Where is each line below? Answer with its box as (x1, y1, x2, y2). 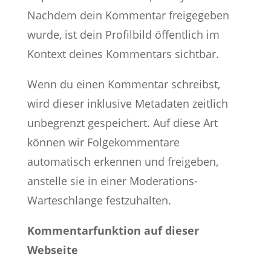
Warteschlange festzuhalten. (27, 193, 171, 207)
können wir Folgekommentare (27, 135, 180, 149)
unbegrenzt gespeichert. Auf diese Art (27, 116, 218, 130)
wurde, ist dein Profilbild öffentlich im (27, 27, 220, 42)
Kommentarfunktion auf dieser (27, 223, 199, 238)
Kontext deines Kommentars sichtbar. (27, 47, 219, 61)
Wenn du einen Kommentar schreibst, (27, 77, 220, 91)
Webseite (27, 243, 78, 257)
